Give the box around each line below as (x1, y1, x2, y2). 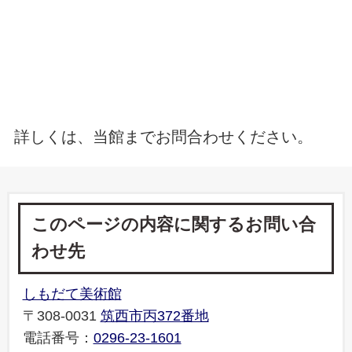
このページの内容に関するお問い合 (31, 214, 316, 235)
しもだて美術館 (22, 285, 122, 302)
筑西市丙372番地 (100, 307, 209, 324)
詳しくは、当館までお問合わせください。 (13, 127, 313, 145)
